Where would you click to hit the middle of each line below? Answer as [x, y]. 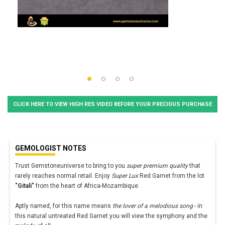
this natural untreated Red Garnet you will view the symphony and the [111, 216]
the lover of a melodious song [153, 206]
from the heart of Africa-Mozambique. [87, 186]
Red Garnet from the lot [171, 176]
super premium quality [157, 165]
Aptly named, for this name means [64, 206]
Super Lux [125, 176]
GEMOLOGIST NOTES [51, 148]
